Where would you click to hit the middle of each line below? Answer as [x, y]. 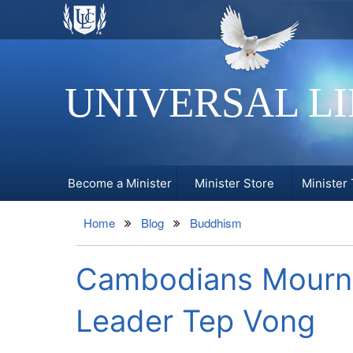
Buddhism [216, 223]
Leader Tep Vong [195, 321]
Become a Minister [120, 183]
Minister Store [234, 183]
